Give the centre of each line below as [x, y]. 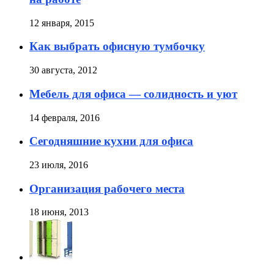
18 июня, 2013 [59, 212]
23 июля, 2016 [59, 165]
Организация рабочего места [107, 188]
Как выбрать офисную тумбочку [117, 46]
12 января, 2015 [62, 23]
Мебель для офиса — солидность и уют [133, 94]
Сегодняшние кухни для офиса [111, 141]
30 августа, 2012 [63, 70]
